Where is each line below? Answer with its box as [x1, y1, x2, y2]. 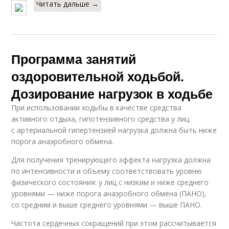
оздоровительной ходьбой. [11, 67, 185, 85]
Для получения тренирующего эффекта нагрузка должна [11, 155, 211, 165]
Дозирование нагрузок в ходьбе [11, 84, 213, 103]
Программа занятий [11, 50, 136, 68]
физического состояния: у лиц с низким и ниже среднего [11, 177, 209, 187]
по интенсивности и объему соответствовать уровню [11, 166, 202, 176]
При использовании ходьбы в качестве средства [11, 103, 182, 112]
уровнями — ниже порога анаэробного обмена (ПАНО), [11, 189, 207, 198]
